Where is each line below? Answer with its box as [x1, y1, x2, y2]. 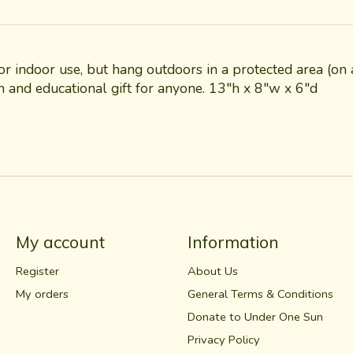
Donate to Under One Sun [187, 308, 323, 325]
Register [15, 262, 59, 279]
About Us [187, 262, 238, 279]
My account [15, 232, 105, 253]
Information [187, 232, 279, 253]
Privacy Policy [187, 332, 260, 348]
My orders [15, 285, 69, 302]
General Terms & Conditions [187, 285, 333, 302]
